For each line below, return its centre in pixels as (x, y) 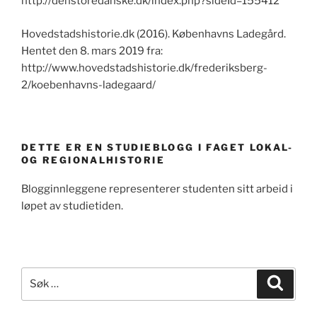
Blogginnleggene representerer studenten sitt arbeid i (157, 189)
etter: (36, 292)
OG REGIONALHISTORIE (93, 160)
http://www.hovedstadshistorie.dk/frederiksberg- (144, 68)
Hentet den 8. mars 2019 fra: (92, 51)
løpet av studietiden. (72, 206)
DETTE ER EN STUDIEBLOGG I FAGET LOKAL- (157, 148)
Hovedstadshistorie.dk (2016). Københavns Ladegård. (154, 34)
